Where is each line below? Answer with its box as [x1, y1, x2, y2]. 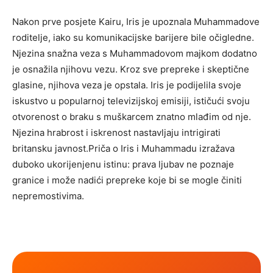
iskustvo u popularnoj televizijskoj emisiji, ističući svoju [12, 94, 250, 107]
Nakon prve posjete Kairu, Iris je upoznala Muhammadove [12, 15, 260, 27]
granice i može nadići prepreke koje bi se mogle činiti [12, 174, 242, 186]
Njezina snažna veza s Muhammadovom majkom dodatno [12, 47, 257, 59]
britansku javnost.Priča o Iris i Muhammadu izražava [12, 142, 235, 154]
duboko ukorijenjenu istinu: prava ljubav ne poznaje [12, 158, 234, 170]
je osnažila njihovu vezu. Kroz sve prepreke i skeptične [12, 63, 249, 75]
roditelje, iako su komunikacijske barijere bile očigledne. [12, 31, 254, 43]
